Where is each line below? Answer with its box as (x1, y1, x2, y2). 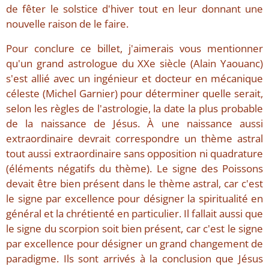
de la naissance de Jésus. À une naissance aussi (6, 116, 263, 131)
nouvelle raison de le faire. (6, 17, 128, 31)
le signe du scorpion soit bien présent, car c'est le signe (6, 222, 263, 236)
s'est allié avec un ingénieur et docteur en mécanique (6, 71, 263, 86)
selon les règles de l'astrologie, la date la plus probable (6, 101, 263, 116)
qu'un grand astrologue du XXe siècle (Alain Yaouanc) (6, 56, 263, 71)
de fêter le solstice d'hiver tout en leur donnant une (6, 2, 263, 16)
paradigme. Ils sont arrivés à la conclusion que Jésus (6, 252, 263, 266)
